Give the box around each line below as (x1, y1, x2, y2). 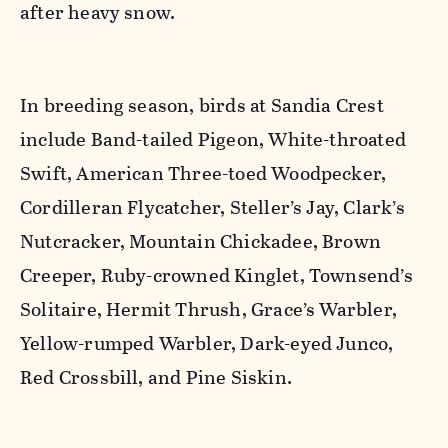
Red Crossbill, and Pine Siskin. (20, 363, 292, 393)
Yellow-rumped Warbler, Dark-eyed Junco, (20, 329, 394, 359)
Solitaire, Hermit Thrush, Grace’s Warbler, (20, 295, 397, 325)
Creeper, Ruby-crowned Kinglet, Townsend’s (20, 261, 413, 291)
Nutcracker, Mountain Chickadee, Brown (20, 227, 382, 257)
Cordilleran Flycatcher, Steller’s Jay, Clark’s (20, 193, 405, 223)
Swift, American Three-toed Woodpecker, (20, 159, 387, 189)
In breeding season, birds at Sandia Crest (20, 91, 384, 121)
